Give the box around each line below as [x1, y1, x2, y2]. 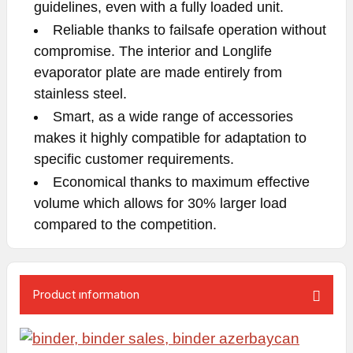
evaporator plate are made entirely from [34, 65, 282, 80]
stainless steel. [34, 86, 131, 102]
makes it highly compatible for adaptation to [34, 130, 307, 146]
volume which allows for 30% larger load [34, 195, 287, 211]
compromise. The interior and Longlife [34, 43, 272, 59]
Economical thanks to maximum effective [53, 174, 310, 190]
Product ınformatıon [32, 287, 139, 302]
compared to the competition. [34, 217, 217, 232]
